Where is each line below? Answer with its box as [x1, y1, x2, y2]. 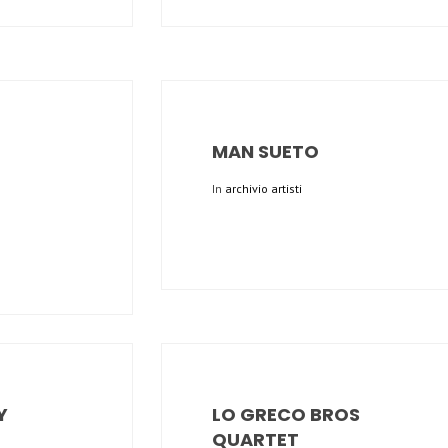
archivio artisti [225, 180, 302, 196]
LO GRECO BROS [212, 401, 360, 427]
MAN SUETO [212, 138, 319, 164]
